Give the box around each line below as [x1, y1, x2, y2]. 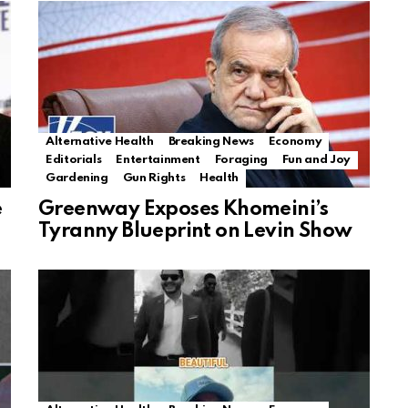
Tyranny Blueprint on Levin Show [38, 221, 352, 242]
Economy [268, 136, 322, 148]
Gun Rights [122, 172, 186, 185]
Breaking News [168, 136, 254, 148]
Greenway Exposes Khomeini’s [38, 199, 329, 220]
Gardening [46, 172, 108, 185]
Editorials [46, 154, 102, 167]
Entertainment [116, 154, 200, 167]
